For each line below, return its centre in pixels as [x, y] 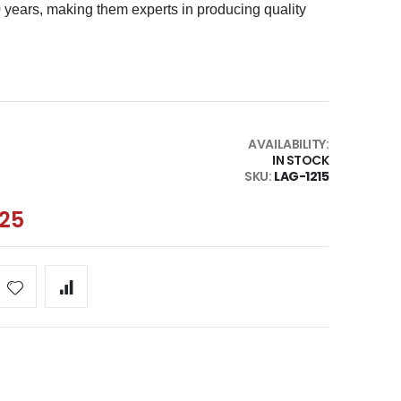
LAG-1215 [302, 176]
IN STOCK [301, 160]
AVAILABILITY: [289, 144]
